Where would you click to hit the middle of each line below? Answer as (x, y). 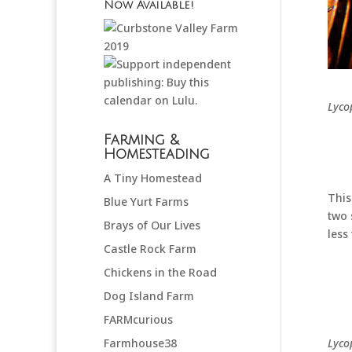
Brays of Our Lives (152, 225)
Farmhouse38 (140, 343)
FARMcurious (138, 319)
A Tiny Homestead (153, 178)
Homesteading (157, 154)
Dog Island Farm (149, 295)
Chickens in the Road (160, 272)
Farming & (141, 139)
